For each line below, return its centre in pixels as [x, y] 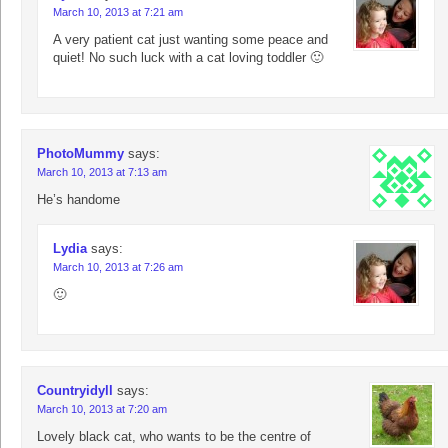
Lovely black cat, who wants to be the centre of [174, 437]
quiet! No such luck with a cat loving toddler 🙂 [188, 58]
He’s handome [78, 200]
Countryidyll [75, 391]
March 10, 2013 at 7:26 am [118, 267]
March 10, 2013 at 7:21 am [118, 12]
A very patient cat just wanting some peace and [190, 40]
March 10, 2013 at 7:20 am [102, 409]
